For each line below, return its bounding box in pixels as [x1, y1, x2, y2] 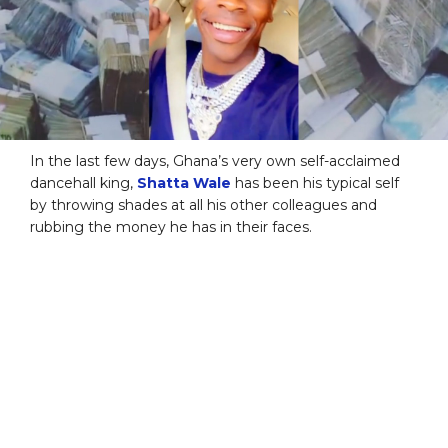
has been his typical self [231, 173, 399, 192]
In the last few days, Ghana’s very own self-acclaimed [30, 151, 400, 170]
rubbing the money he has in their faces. [30, 217, 312, 236]
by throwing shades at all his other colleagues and [30, 195, 377, 214]
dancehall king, [30, 173, 137, 192]
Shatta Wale [137, 173, 231, 192]
